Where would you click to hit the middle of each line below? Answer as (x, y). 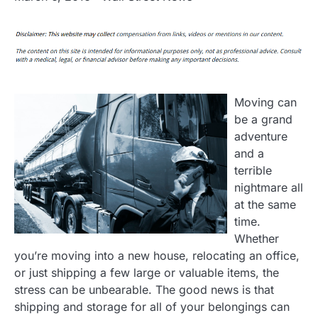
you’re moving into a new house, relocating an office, (157, 256)
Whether (257, 239)
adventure (261, 137)
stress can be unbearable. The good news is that (144, 290)
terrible (253, 171)
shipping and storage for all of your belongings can (152, 307)
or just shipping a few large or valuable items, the (147, 273)
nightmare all (269, 188)
